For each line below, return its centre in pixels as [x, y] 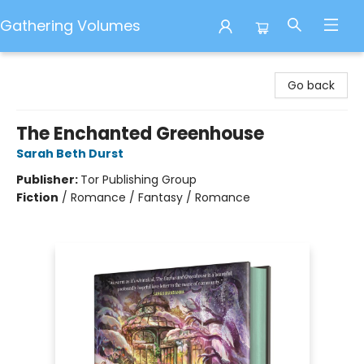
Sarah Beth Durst [70, 154]
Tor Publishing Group [139, 180]
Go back [311, 85]
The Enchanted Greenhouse [140, 134]
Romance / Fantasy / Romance [160, 197]
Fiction [37, 197]
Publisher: [48, 180]
